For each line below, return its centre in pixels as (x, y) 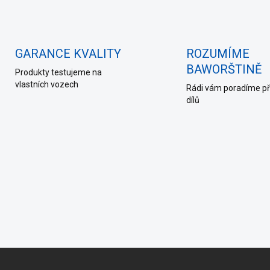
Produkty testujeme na (58, 72)
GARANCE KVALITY (68, 54)
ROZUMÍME (218, 54)
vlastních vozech (46, 84)
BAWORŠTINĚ (224, 69)
